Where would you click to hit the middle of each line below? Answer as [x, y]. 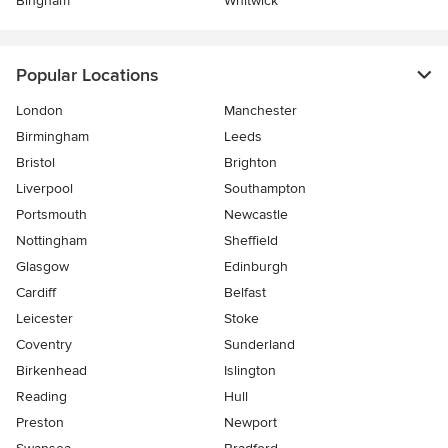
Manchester [260, 110]
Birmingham [52, 136]
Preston [40, 422]
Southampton [265, 188]
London [39, 110]
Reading [41, 396]
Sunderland [259, 344]
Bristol [35, 162]
